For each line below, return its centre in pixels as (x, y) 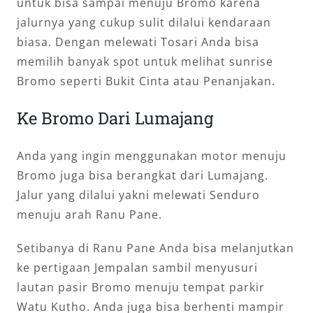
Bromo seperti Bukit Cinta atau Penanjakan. (146, 81)
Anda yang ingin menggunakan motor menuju (152, 155)
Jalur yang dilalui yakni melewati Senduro (138, 195)
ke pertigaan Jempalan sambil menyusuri (137, 267)
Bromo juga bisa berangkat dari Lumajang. (143, 175)
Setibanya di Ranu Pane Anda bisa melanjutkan (155, 248)
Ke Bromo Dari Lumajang (115, 118)
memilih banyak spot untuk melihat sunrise (145, 61)
